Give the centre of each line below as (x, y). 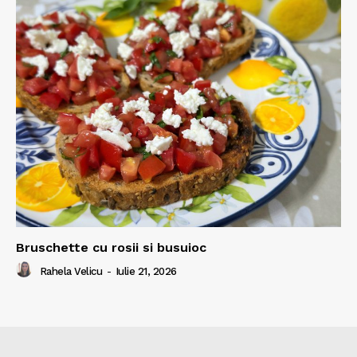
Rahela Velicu (71, 271)
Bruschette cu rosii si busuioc (111, 248)
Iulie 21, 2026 (146, 271)
